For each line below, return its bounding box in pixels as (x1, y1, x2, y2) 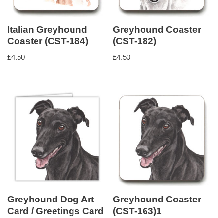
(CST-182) (113, 36, 157, 47)
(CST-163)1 (113, 206, 162, 217)
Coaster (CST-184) (7, 36, 88, 47)
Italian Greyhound (7, 24, 87, 35)
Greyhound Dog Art (7, 194, 94, 205)
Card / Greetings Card (7, 206, 104, 217)
